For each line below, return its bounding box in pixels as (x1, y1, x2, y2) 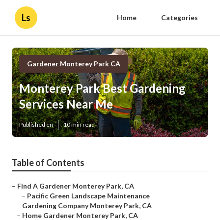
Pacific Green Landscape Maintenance (27, 192, 150, 200)
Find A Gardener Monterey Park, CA (17, 182, 134, 191)
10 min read (63, 121, 95, 129)
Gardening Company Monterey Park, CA (22, 201, 152, 210)
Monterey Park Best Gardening (19, 81, 186, 96)
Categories (161, 13, 198, 22)
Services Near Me (19, 97, 113, 111)
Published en (19, 121, 53, 129)
